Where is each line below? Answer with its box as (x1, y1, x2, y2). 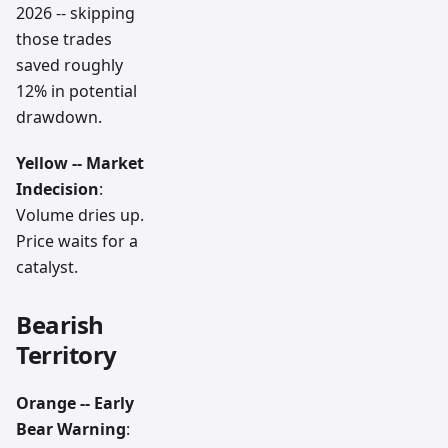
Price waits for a (16, 229, 138, 252)
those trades (16, 27, 112, 50)
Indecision (16, 177, 99, 200)
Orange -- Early (16, 391, 134, 414)
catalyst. (16, 255, 78, 278)
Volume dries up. (16, 203, 144, 226)
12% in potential (16, 79, 137, 102)
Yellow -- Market (16, 151, 144, 174)
